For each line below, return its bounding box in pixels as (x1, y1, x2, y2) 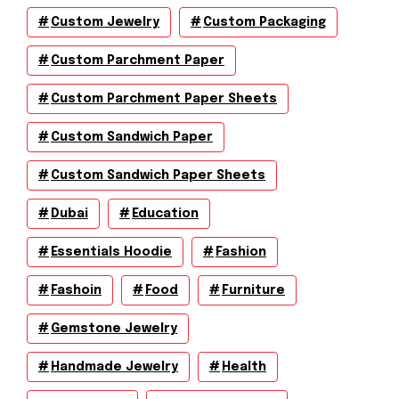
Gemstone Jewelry (51, 322, 177, 335)
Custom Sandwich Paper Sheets (51, 169, 265, 182)
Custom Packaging (203, 16, 326, 28)
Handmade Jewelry (51, 361, 178, 373)
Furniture (222, 284, 285, 297)
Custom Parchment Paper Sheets (51, 93, 277, 105)
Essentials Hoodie (51, 246, 172, 258)
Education (132, 208, 199, 220)
